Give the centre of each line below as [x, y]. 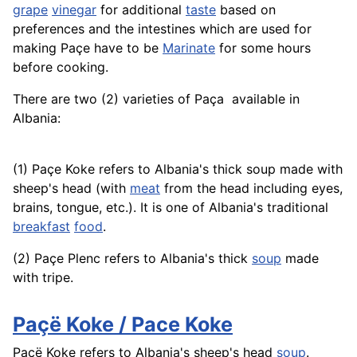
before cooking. [61, 67]
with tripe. [43, 277]
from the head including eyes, [251, 188]
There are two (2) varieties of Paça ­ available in [156, 98]
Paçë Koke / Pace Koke [123, 324]
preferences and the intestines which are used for [162, 28]
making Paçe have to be [88, 47]
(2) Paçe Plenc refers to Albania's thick [132, 258]
